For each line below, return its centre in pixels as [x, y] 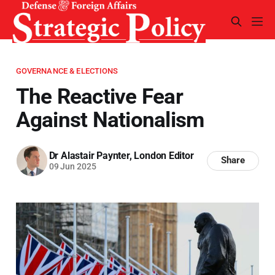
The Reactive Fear [99, 96]
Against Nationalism [110, 119]
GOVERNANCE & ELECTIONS [67, 71]
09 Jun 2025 [72, 167]
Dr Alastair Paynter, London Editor [121, 156]
